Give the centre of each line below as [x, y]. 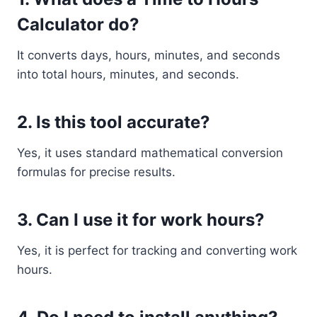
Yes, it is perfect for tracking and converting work [157, 250]
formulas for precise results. [96, 172]
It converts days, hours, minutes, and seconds [149, 55]
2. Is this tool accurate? [114, 122]
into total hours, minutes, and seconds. [128, 74]
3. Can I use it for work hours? [141, 220]
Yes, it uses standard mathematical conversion [150, 153]
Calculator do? [78, 24]
